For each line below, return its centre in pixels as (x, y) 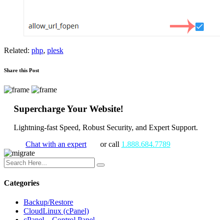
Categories (22, 183)
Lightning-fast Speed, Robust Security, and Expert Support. (106, 128)
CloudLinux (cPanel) (56, 211)
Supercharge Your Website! (69, 109)
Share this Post (22, 70)
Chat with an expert (56, 144)
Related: (18, 51)
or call (110, 144)
